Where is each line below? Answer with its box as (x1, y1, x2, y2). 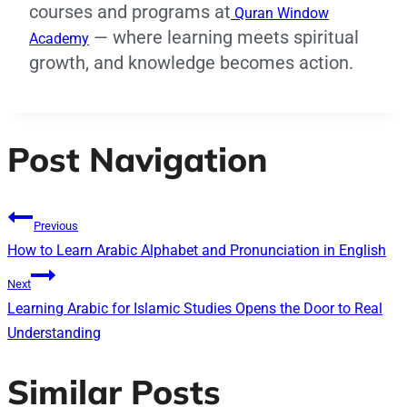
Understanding (7, 324, 101, 342)
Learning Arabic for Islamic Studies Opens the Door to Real (7, 300, 382, 318)
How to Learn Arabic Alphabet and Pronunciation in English (7, 242, 386, 260)
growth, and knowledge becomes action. (29, 52, 353, 74)
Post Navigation (7, 137, 268, 180)
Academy (29, 30, 89, 47)
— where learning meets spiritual (89, 26, 359, 48)
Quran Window (231, 5, 329, 22)
